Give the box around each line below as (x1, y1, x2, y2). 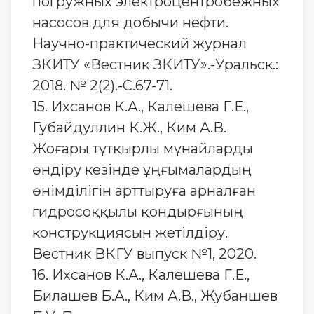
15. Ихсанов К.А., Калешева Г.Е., (32, 98, 249, 115)
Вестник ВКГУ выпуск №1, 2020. (32, 245, 257, 262)
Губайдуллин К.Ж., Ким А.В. (32, 119, 226, 136)
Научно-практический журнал (32, 35, 247, 52)
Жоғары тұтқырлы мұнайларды (32, 140, 253, 157)
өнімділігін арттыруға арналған (32, 182, 256, 199)
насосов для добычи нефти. (32, 14, 228, 31)
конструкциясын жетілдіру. (32, 224, 228, 241)
